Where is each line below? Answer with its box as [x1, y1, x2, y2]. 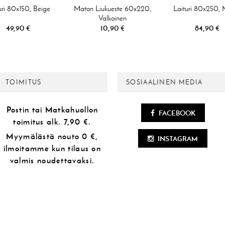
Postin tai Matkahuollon [6, 104, 98, 115]
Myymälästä [6, 131, 58, 142]
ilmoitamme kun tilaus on [3, 143, 101, 154]
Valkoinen [98, 14, 127, 23]
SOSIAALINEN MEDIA [126, 78, 203, 86]
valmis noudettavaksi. [10, 155, 95, 166]
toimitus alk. [13, 117, 64, 127]
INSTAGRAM [156, 134, 198, 143]
